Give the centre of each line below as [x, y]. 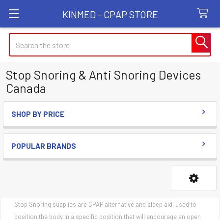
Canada [26, 88]
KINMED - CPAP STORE [110, 14]
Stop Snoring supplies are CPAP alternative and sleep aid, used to [105, 204]
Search [20, 39]
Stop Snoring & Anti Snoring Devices [103, 75]
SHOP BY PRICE [38, 114]
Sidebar [32, 125]
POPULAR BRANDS [44, 146]
